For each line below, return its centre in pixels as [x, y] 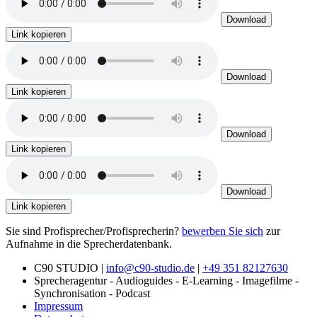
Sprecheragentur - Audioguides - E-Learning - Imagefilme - [166, 281]
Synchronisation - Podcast [92, 294]
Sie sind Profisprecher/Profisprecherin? [94, 231]
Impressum [58, 306]
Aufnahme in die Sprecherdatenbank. [89, 244]
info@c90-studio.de [150, 268]
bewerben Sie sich [223, 231]
